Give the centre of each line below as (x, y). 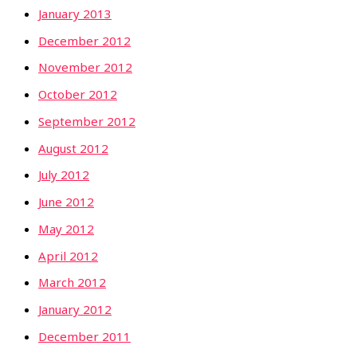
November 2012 (85, 67)
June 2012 (66, 202)
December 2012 (84, 40)
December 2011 (84, 336)
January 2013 (75, 13)
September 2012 (87, 121)
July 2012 (64, 175)
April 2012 (68, 255)
